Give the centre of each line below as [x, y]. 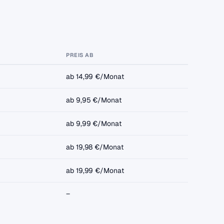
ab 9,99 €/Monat [94, 123]
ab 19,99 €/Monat [95, 170]
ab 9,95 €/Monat [94, 100]
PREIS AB [80, 55]
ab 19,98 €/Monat [95, 147]
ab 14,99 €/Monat [95, 76]
